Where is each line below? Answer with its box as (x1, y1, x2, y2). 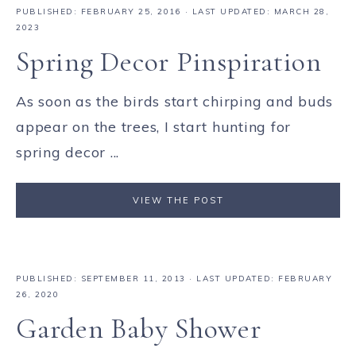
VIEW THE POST (132, 195, 224, 207)
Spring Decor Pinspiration (16, 44, 322, 79)
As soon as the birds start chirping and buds (16, 92, 333, 111)
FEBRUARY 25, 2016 (80, 6, 181, 17)
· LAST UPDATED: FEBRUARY (185, 273, 332, 284)
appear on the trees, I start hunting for (16, 118, 291, 137)
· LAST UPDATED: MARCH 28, (181, 6, 329, 17)
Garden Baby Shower (16, 311, 261, 346)
